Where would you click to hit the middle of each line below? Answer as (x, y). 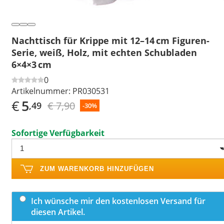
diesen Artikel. (58, 212)
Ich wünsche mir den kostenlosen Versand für (118, 201)
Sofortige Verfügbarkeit (58, 133)
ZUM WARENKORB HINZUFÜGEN (97, 168)
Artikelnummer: (41, 91)
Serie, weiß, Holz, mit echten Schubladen (104, 52)
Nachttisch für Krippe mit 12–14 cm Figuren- (110, 40)
